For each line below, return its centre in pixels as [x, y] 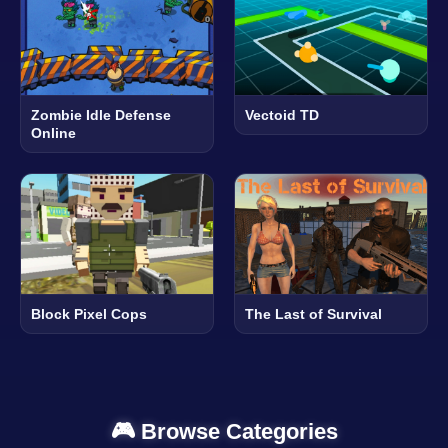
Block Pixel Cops [89, 314]
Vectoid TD [282, 115]
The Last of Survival [313, 314]
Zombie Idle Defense [101, 115]
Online [53, 133]
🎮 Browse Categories [224, 432]
